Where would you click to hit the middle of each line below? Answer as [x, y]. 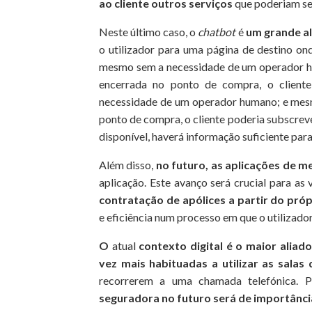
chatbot [217, 31]
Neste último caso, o [149, 31]
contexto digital [181, 245]
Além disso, [127, 164]
